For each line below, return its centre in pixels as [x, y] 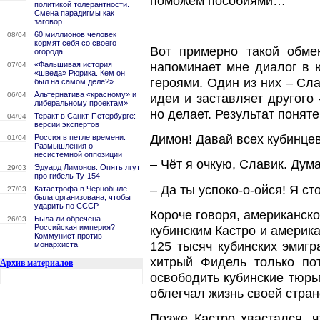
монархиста [56, 244]
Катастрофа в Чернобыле [81, 189]
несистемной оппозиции [78, 154]
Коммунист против [68, 236]
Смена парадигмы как [74, 13]
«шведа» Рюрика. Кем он [80, 73]
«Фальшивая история [73, 64]
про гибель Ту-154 [67, 176]
